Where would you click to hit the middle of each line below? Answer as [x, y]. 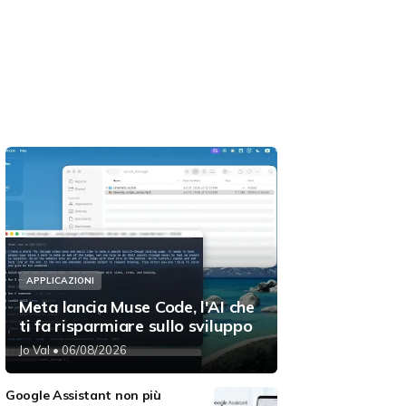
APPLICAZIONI [60, 281]
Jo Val [34, 350]
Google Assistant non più [83, 396]
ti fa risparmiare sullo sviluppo [136, 326]
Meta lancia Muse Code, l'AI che [137, 307]
